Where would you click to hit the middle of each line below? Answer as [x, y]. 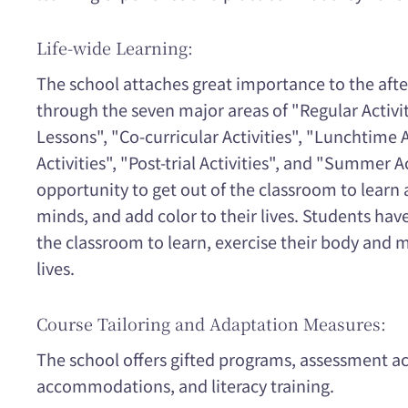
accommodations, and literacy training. [185, 385]
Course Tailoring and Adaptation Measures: [211, 323]
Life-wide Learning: [115, 48]
